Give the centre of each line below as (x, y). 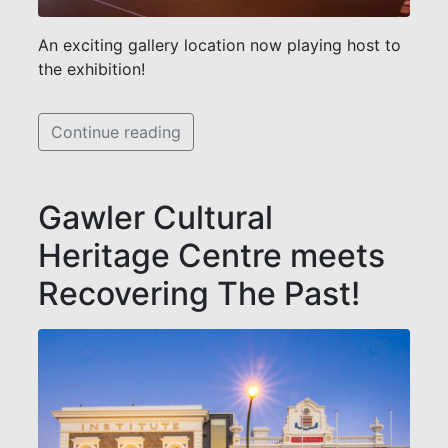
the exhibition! (91, 68)
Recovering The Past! (199, 293)
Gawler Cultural (155, 217)
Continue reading (116, 131)
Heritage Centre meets (211, 255)
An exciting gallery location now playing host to (219, 44)
